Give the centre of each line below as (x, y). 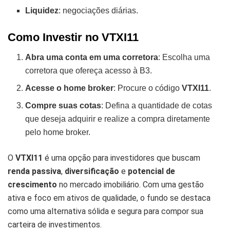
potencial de (151, 171)
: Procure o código (148, 88)
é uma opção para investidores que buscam (121, 158)
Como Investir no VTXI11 (73, 37)
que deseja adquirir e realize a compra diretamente (118, 119)
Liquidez (42, 10)
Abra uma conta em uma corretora (92, 57)
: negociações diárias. (99, 10)
